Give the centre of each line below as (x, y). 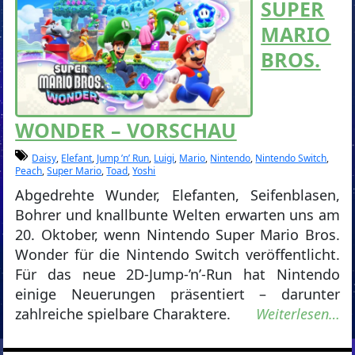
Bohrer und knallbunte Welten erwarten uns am (177, 215)
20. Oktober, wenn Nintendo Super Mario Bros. (177, 235)
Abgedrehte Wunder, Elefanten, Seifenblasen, (177, 195)
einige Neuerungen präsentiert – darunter (177, 294)
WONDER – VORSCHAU (126, 130)
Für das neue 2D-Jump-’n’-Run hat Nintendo (177, 275)
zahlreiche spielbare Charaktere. (123, 314)
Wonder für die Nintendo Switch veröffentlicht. (177, 255)
